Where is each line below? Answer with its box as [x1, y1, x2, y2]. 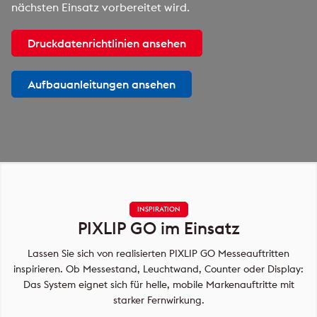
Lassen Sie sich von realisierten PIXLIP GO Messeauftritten [28, 247, 289, 260]
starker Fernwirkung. [113, 294, 204, 306]
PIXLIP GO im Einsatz [77, 217, 240, 238]
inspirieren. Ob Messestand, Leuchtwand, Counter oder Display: [13, 263, 304, 275]
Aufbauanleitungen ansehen [28, 77, 175, 91]
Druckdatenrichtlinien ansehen [28, 36, 186, 50]
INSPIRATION [137, 204, 180, 214]
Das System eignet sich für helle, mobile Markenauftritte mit [23, 278, 294, 291]
